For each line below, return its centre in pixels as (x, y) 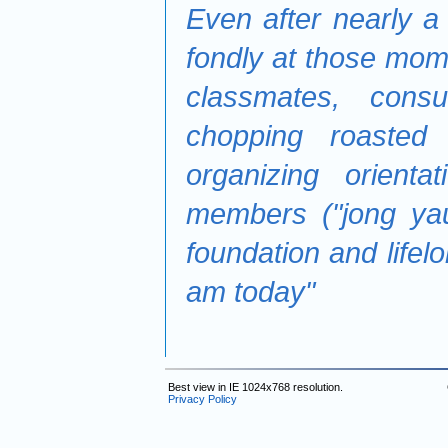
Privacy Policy (201, 399)
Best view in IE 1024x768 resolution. (254, 387)
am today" (250, 291)
